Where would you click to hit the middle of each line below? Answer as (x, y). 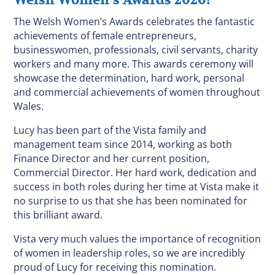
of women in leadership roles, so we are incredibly (130, 253)
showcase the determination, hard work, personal (129, 78)
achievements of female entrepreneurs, (105, 36)
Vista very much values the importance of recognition (137, 239)
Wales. (29, 107)
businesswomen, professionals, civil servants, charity (136, 50)
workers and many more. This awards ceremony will (134, 64)
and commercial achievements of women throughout (137, 92)
